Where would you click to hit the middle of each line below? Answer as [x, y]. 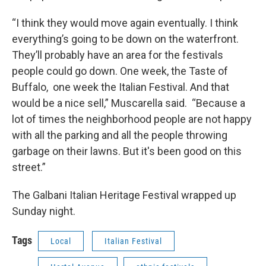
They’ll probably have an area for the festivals [118, 55]
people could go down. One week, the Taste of [120, 71]
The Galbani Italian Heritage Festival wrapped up [124, 195]
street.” [29, 167]
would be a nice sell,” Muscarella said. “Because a [129, 103]
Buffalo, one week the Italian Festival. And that [121, 87]
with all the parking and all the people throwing [120, 135]
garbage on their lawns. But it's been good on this [127, 151]
